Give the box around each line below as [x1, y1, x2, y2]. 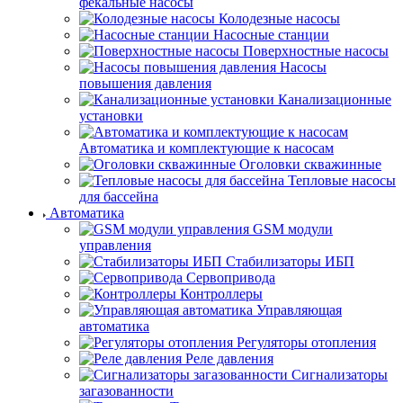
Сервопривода [186, 270, 275, 285]
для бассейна [79, 189, 158, 204]
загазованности [79, 383, 174, 399]
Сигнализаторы [291, 367, 388, 382]
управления [79, 237, 151, 253]
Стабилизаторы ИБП [226, 254, 354, 269]
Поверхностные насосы [243, 43, 389, 58]
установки [79, 108, 143, 123]
